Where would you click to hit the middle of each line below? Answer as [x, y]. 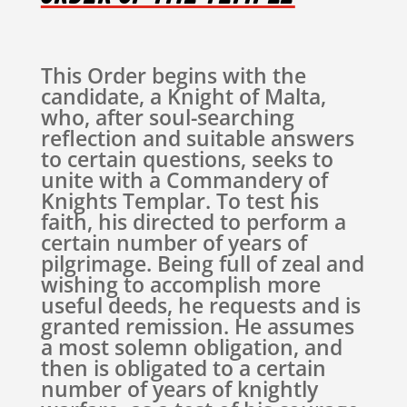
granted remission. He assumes [197, 326]
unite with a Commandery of [184, 180]
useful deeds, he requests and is [200, 305]
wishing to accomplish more [180, 284]
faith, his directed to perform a [193, 222]
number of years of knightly [179, 389]
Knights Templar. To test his [179, 201]
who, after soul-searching [167, 117]
